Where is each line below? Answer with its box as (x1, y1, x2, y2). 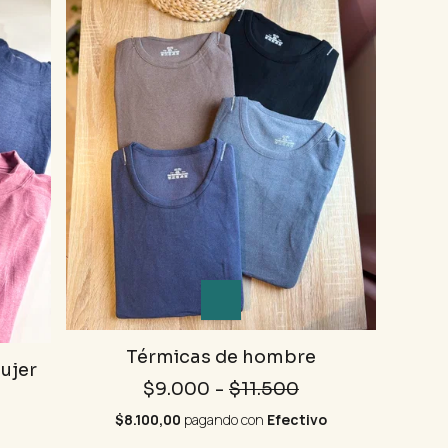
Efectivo (267, 409, 327, 429)
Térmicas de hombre (126, 345, 316, 368)
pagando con (181, 409, 267, 429)
